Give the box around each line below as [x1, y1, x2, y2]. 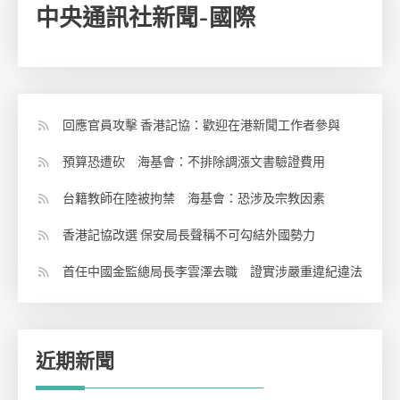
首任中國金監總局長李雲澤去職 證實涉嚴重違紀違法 [62, 263, 362, 279]
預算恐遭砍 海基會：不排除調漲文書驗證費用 [62, 154, 325, 169]
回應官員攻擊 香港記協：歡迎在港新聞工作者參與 [62, 117, 340, 132]
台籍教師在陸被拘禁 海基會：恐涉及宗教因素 [62, 190, 325, 205]
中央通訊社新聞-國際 [36, 2, 255, 34]
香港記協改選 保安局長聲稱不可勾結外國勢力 [62, 227, 315, 242]
